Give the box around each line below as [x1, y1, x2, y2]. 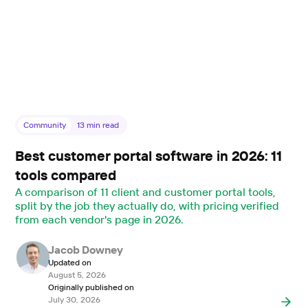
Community [23, 120, 67, 131]
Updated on [47, 257, 91, 268]
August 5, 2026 [47, 269, 106, 280]
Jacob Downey [47, 243, 124, 257]
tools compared [15, 166, 117, 184]
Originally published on [47, 282, 134, 293]
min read [85, 120, 120, 131]
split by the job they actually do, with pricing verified [15, 199, 279, 213]
